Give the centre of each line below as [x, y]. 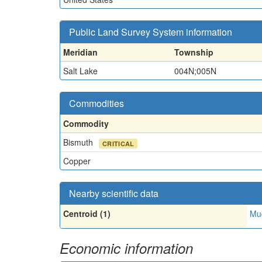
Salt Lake [80, 70]
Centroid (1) [87, 213]
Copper [77, 161]
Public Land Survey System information [151, 32]
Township [194, 52]
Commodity [86, 123]
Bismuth [79, 142]
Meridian [80, 52]
